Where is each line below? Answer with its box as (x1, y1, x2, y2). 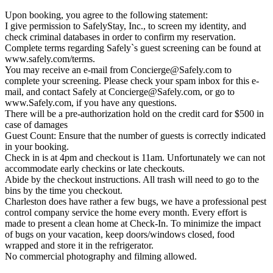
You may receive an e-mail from (5, 64, 130, 75)
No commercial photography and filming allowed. (5, 250, 197, 261)
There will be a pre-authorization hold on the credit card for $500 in (5, 108, 264, 119)
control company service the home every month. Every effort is (5, 207, 247, 218)
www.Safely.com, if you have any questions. (5, 97, 177, 108)
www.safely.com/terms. (5, 53, 95, 64)
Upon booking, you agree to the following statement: (5, 9, 208, 20)
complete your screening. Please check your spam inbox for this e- (5, 75, 259, 86)
